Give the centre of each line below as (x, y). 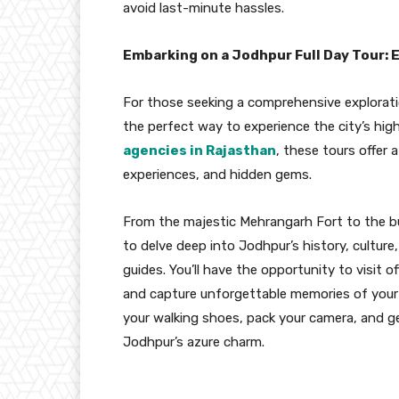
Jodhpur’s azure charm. (194, 342)
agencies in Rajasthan (199, 150)
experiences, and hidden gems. (217, 174)
